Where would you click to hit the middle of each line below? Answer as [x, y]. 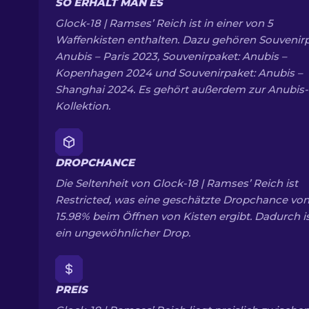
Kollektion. [83, 106]
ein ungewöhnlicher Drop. [123, 233]
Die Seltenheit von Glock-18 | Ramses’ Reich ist [177, 183]
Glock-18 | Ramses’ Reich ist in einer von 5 [164, 23]
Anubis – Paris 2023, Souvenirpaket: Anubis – [171, 56]
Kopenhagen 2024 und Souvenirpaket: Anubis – [179, 73]
